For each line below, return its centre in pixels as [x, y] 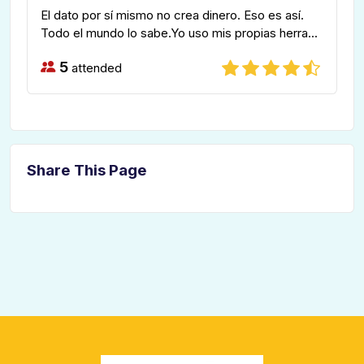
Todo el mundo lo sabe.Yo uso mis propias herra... [179, 32]
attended [95, 67]
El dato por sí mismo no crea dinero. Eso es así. [172, 15]
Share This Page [87, 171]
